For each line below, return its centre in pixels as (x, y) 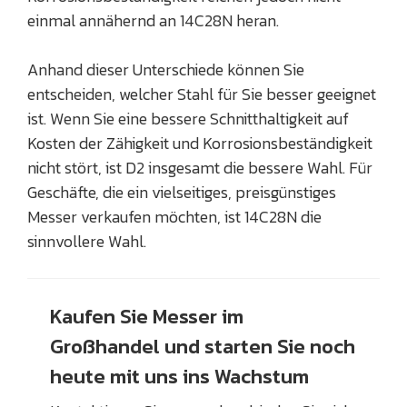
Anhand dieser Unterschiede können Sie (166, 70)
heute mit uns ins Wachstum (179, 377)
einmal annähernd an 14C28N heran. (153, 21)
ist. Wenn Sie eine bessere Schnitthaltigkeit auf (188, 119)
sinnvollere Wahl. (87, 242)
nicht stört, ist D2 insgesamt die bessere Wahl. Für (200, 168)
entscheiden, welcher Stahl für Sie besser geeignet (202, 94)
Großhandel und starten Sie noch (203, 347)
